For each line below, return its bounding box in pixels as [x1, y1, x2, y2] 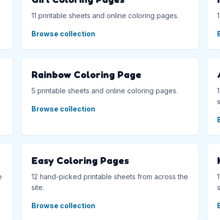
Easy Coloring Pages [31, 154, 129, 166]
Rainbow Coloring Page [31, 68, 141, 81]
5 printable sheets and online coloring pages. [31, 86, 178, 95]
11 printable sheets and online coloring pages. [31, 11, 179, 20]
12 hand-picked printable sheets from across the [31, 172, 188, 181]
